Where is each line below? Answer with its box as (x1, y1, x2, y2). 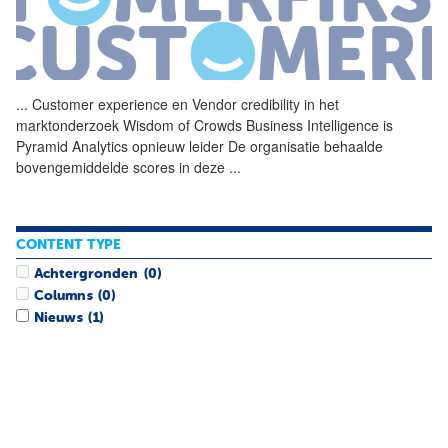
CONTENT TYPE (16, 238, 121, 253)
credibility (241, 93, 300, 114)
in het (300, 93, 339, 114)
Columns (34, 288, 93, 303)
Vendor (192, 93, 237, 114)
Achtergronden (34, 266, 139, 281)
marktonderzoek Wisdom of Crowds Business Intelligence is (16, 114, 393, 135)
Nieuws (34, 311, 83, 326)
